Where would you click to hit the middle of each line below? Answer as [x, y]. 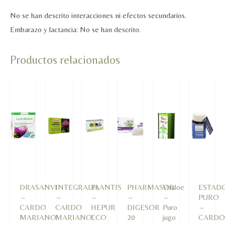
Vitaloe [173, 187]
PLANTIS [106, 187]
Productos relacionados [65, 59]
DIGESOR [143, 207]
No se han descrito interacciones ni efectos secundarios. [98, 15]
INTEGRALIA [77, 187]
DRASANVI [38, 187]
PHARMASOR [150, 187]
